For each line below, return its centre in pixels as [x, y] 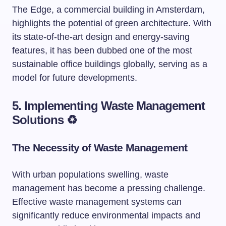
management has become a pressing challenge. [109, 188]
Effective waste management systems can [97, 202]
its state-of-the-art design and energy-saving [101, 37]
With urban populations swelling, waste [90, 175]
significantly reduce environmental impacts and [106, 215]
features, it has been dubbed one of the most [102, 50]
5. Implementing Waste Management [109, 106]
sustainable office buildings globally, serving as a [110, 64]
